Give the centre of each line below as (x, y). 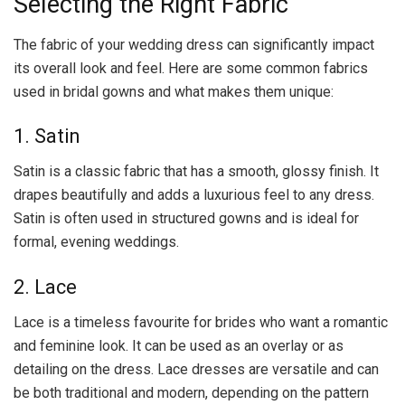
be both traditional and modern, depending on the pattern (191, 392)
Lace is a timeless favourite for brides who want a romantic (201, 322)
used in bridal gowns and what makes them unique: (174, 91)
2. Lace (45, 287)
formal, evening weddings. (96, 242)
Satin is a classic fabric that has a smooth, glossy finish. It (196, 172)
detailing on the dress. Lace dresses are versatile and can (196, 369)
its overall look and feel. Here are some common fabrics (191, 68)
